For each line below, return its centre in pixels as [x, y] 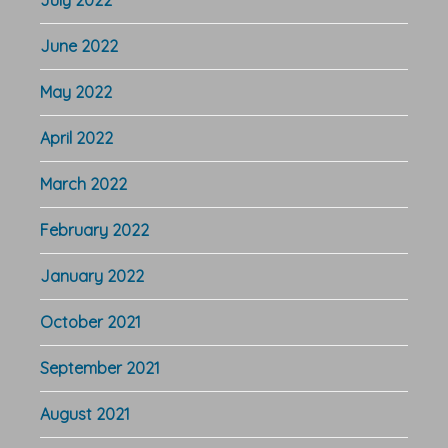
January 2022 [92, 275]
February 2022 [94, 229]
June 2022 [79, 45]
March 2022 [83, 183]
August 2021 [85, 413]
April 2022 [76, 137]
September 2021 [100, 367]
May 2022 [76, 91]
